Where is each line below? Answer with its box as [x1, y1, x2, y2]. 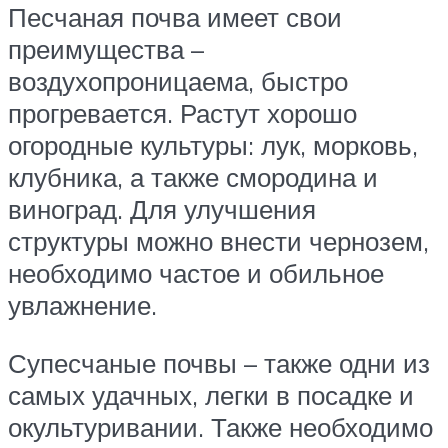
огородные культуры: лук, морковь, [8, 129, 418, 162]
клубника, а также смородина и [8, 161, 378, 194]
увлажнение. [8, 289, 164, 322]
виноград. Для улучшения [8, 193, 316, 226]
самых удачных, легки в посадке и [8, 378, 414, 411]
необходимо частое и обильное [8, 257, 384, 290]
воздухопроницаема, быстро [8, 65, 348, 98]
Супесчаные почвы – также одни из [8, 346, 430, 379]
